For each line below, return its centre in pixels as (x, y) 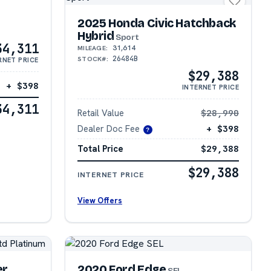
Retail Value (100, 113)
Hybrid (96, 36)
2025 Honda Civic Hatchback (156, 23)
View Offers (100, 201)
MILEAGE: (93, 47)
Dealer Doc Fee (108, 129)
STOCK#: (93, 58)
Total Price (100, 148)
